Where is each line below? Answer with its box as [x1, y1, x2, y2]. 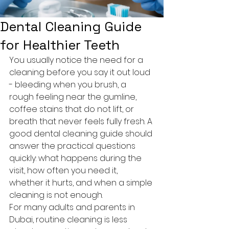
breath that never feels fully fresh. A [9, 116, 154, 127]
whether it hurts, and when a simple [9, 177, 154, 189]
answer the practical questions [9, 140, 138, 152]
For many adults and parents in [9, 201, 137, 213]
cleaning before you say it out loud [9, 66, 152, 78]
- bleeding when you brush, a [9, 79, 128, 90]
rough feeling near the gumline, [9, 91, 139, 103]
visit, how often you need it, [9, 165, 120, 176]
